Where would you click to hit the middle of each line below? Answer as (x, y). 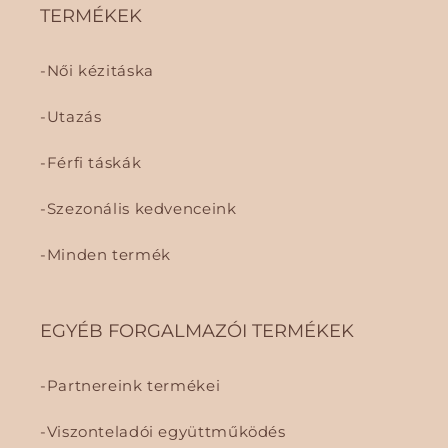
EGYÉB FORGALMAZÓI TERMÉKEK (197, 331)
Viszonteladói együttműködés (166, 431)
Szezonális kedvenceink (141, 208)
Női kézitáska (100, 70)
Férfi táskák (94, 162)
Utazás (74, 116)
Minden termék (108, 254)
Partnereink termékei (133, 385)
